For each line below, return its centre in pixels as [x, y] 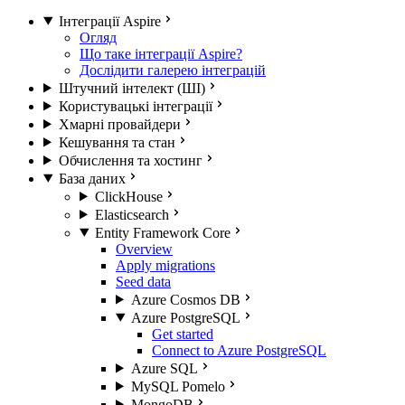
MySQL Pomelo [178, 386]
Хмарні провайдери [119, 124]
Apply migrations [165, 265]
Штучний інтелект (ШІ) [132, 88]
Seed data [143, 281]
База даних [92, 178]
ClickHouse [128, 196]
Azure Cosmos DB [185, 299]
